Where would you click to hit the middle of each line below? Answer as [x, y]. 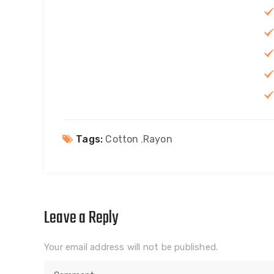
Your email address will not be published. [131, 247]
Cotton [122, 139]
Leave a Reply [81, 218]
